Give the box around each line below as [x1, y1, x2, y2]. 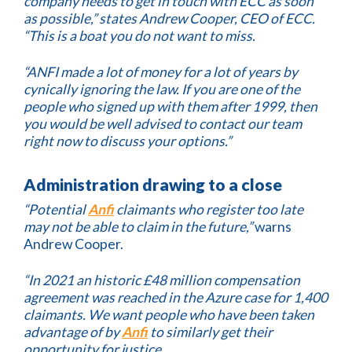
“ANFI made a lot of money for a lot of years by [24, 63, 298, 80]
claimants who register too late [114, 201, 303, 218]
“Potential [24, 201, 88, 218]
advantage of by [24, 324, 122, 341]
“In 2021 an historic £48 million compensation [24, 272, 300, 289]
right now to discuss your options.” [24, 132, 231, 149]
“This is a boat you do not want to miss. [24, 27, 255, 44]
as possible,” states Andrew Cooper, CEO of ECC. [24, 9, 315, 27]
